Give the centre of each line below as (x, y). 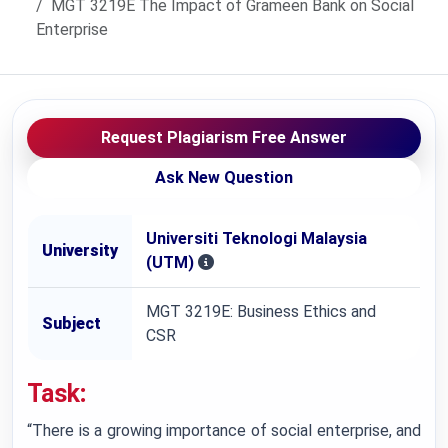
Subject (71, 323)
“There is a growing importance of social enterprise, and (224, 430)
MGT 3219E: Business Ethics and (261, 311)
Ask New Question (224, 177)
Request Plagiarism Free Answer (224, 137)
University (80, 250)
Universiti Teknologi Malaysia (256, 238)
